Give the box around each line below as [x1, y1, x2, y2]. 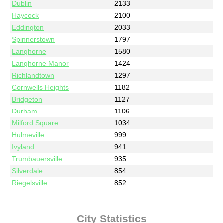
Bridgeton [12, 95, 43, 103]
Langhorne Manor [12, 59, 69, 67]
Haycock [12, 11, 39, 19]
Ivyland [12, 142, 35, 151]
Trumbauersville [12, 154, 63, 163]
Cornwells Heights [12, 83, 69, 91]
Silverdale [12, 166, 43, 175]
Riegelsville [12, 178, 48, 187]
